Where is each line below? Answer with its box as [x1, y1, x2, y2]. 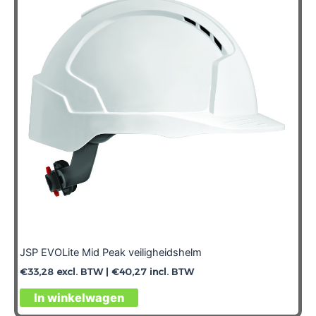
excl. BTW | [54, 266, 111, 278]
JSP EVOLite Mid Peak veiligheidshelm [20, 246, 202, 260]
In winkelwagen [34, 291, 124, 305]
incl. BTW [147, 266, 194, 278]
